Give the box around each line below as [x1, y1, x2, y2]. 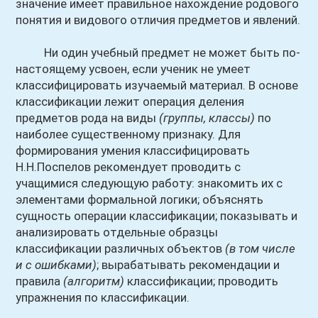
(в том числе [225, 241, 296, 256]
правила [16, 274, 64, 288]
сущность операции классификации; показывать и [16, 209, 298, 223]
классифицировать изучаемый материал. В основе [16, 78, 299, 92]
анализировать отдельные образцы [16, 225, 219, 239]
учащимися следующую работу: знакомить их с [16, 176, 283, 190]
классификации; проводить [124, 274, 279, 288]
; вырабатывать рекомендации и [97, 258, 280, 272]
